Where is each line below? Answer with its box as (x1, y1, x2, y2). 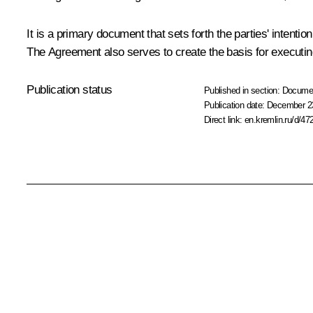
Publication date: (203, 99, 268, 110)
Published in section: (203, 85, 282, 96)
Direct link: (203, 114, 245, 125)
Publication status (27, 82, 112, 96)
